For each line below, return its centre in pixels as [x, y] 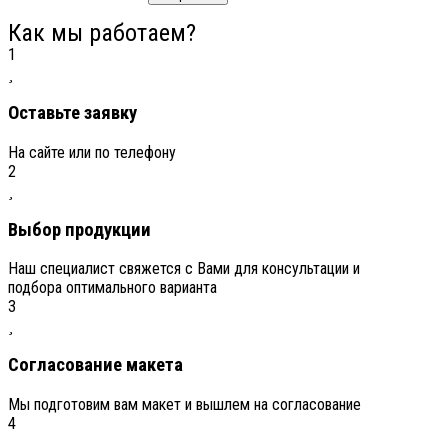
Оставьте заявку [72, 113]
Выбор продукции [79, 229]
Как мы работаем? [102, 33]
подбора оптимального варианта [112, 288]
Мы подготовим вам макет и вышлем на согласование [184, 404]
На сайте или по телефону [92, 152]
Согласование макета [95, 365]
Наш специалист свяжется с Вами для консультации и [184, 269]
